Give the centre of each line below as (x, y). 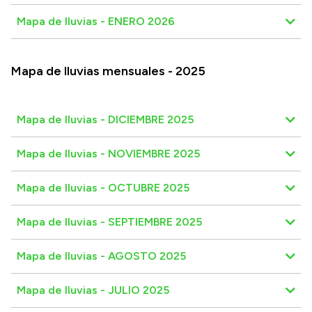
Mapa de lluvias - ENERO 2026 (96, 21)
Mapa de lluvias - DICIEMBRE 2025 (105, 119)
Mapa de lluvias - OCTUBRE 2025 (103, 187)
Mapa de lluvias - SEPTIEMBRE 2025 (109, 221)
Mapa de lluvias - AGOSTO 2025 (101, 256)
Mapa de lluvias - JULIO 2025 (93, 290)
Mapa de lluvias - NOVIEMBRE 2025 (108, 153)
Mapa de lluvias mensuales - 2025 (108, 71)
